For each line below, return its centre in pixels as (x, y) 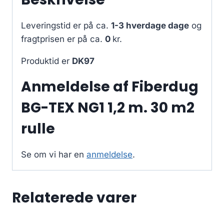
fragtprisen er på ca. (63, 39)
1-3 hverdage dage (150, 26)
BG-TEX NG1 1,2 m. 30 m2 (108, 108)
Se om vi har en (54, 155)
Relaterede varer (74, 198)
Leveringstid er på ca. (66, 26)
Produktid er (46, 61)
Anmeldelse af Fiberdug (110, 87)
